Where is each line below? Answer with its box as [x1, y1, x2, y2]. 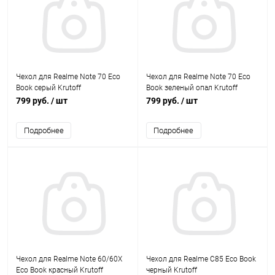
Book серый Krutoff [16, 83, 81, 92]
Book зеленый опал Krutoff [145, 83, 238, 92]
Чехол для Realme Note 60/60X [16, 255, 122, 263]
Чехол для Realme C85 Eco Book [145, 255, 256, 263]
